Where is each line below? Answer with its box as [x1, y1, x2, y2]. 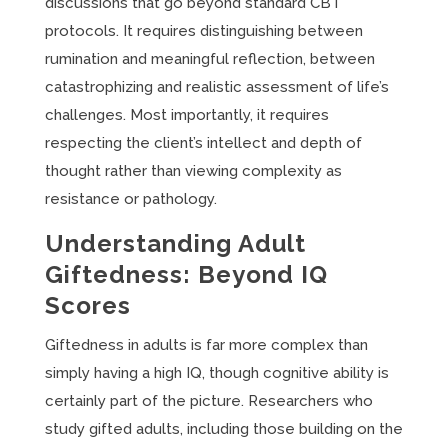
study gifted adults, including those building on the [44, 420, 403, 438]
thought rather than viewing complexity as [44, 162, 342, 180]
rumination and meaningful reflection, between [44, 50, 375, 68]
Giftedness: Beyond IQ [44, 260, 328, 289]
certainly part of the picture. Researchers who [44, 392, 373, 410]
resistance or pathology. [44, 190, 217, 208]
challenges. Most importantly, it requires [44, 106, 329, 124]
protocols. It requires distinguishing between [44, 22, 363, 40]
